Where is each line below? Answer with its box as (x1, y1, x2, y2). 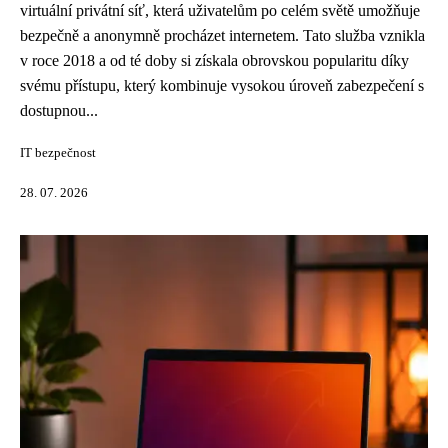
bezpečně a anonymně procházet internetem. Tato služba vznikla (20, 27, 425, 44)
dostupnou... (20, 102, 98, 119)
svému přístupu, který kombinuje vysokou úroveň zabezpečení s (20, 77, 424, 94)
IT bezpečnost (20, 146, 96, 160)
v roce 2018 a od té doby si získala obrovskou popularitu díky (20, 52, 409, 69)
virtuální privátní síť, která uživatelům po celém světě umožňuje (20, 2, 420, 19)
